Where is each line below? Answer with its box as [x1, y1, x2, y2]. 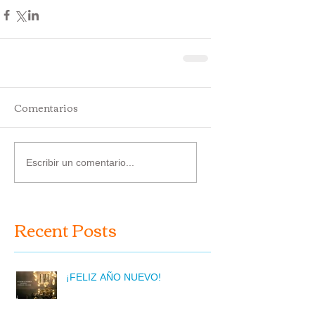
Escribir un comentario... [26, 156, 134, 168]
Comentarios [14, 98, 78, 117]
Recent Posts [14, 214, 117, 245]
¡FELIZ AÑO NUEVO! [66, 271, 161, 283]
